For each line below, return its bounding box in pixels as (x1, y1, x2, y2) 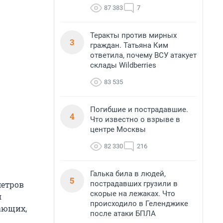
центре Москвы (90, 125, 146, 134)
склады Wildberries (90, 61, 156, 70)
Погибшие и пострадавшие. (90, 105, 188, 114)
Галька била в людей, (90, 169, 166, 178)
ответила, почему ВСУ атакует (90, 51, 197, 60)
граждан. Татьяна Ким (90, 41, 168, 50)
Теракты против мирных (90, 31, 177, 40)
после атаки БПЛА (90, 209, 156, 218)
